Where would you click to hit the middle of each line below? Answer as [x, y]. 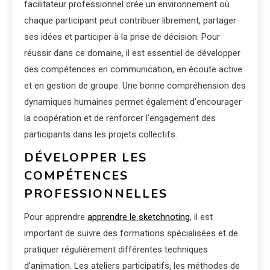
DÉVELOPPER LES [86, 157]
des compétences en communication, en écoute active [133, 69]
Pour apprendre [56, 217]
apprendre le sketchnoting [139, 217]
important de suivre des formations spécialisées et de [131, 233]
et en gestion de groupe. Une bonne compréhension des [135, 85]
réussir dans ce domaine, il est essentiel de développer [132, 53]
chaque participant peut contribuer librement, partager [130, 20]
